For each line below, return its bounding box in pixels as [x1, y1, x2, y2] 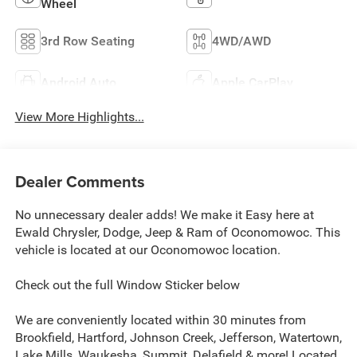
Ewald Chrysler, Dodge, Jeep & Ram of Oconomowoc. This [14, 225, 340, 241]
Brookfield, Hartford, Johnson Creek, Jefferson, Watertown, [14, 330, 342, 346]
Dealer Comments [14, 170, 145, 194]
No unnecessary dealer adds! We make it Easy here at [14, 207, 314, 223]
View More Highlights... [14, 108, 144, 124]
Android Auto [40, 74, 116, 90]
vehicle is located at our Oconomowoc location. [14, 242, 280, 258]
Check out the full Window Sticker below [14, 277, 240, 293]
